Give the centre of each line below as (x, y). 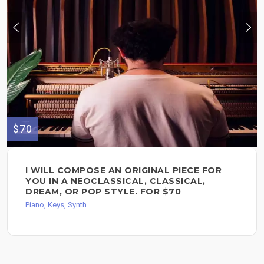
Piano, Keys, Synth (56, 204)
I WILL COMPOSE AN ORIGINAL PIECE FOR (123, 170)
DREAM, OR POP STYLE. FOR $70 (103, 191)
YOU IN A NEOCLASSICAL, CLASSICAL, (115, 181)
